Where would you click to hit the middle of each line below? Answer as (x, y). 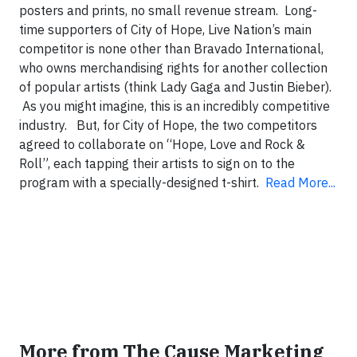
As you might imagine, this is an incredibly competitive (175, 106)
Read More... (300, 182)
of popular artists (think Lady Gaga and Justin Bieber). (175, 87)
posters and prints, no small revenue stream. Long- (168, 10)
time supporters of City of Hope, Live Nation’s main (165, 29)
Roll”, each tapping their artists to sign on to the (157, 163)
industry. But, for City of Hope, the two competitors (168, 125)
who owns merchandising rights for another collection (173, 68)
